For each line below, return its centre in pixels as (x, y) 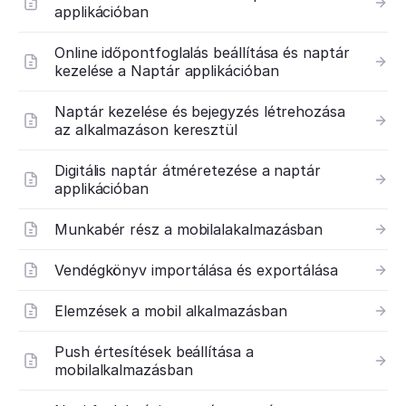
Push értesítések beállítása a (154, 352)
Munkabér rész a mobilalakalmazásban (189, 229)
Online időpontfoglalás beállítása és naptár (202, 53)
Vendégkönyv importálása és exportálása (196, 270)
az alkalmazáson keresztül (146, 130)
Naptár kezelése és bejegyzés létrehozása (200, 111)
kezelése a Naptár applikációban (167, 71)
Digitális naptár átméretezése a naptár (188, 170)
